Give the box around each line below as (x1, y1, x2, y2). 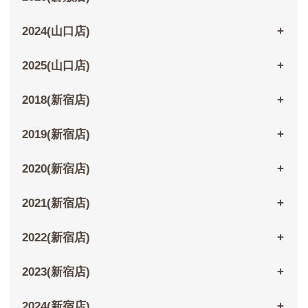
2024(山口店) (21, 25, 90, 38)
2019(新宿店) (21, 128, 90, 142)
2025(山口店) (21, 59, 90, 73)
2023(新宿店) (21, 265, 90, 279)
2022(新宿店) (21, 231, 90, 245)
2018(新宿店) (21, 93, 90, 107)
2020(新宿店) (21, 162, 90, 176)
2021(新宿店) (21, 197, 90, 210)
